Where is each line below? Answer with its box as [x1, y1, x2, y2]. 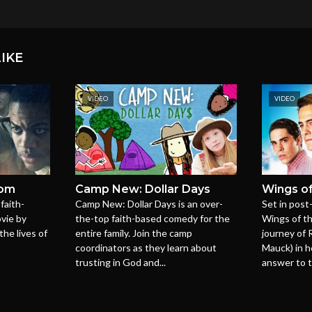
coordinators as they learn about [75, 242, 217, 254]
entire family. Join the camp [75, 227, 192, 240]
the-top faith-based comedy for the [75, 212, 230, 225]
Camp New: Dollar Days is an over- [75, 198, 223, 210]
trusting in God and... [75, 256, 166, 269]
